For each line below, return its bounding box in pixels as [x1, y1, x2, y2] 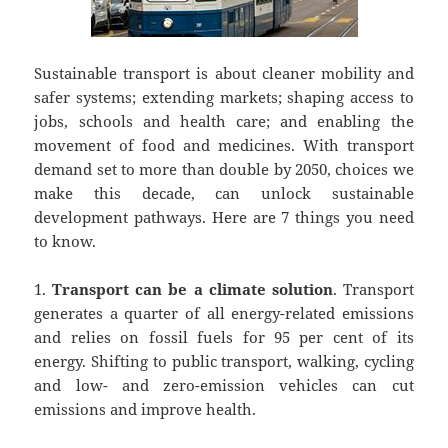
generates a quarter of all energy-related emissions [34, 303, 414, 324]
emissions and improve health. [34, 399, 257, 420]
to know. [34, 231, 97, 252]
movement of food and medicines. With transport [34, 135, 414, 156]
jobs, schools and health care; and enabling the [34, 111, 414, 132]
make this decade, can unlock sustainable [34, 183, 414, 204]
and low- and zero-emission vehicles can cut [34, 375, 414, 396]
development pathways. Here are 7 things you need [34, 207, 414, 228]
